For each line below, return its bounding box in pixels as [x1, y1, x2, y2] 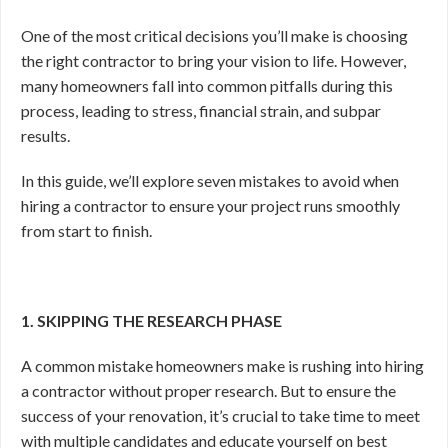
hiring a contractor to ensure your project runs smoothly [21, 196, 400, 215]
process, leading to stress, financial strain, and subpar [21, 101, 381, 120]
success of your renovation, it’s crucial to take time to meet [21, 406, 420, 425]
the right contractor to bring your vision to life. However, [21, 51, 406, 70]
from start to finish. [21, 221, 152, 240]
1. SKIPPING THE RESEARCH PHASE [21, 311, 282, 330]
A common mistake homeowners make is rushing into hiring [21, 356, 424, 375]
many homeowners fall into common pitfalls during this [21, 76, 393, 95]
